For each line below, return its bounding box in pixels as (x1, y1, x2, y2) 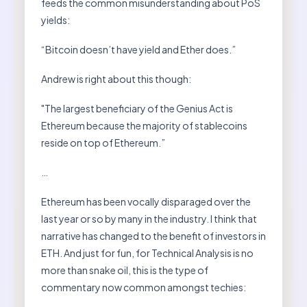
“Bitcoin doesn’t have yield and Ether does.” (41, 42, 236, 56)
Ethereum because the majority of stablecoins (41, 119, 247, 132)
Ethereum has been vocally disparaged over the (41, 195, 251, 208)
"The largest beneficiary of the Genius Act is (41, 101, 233, 114)
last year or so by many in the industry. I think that (41, 212, 257, 225)
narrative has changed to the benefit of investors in (41, 229, 266, 242)
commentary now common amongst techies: (41, 280, 246, 293)
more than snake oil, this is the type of (41, 263, 208, 276)
